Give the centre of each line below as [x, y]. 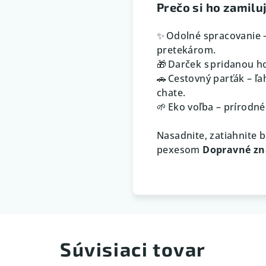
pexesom [180, 149]
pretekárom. [186, 50]
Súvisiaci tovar [133, 248]
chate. [171, 92]
